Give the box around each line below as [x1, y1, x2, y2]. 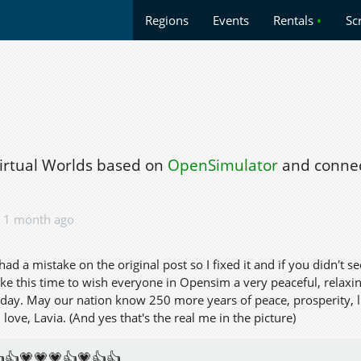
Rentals [273, 12, 317, 28]
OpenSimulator [168, 155, 278, 176]
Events [213, 12, 249, 28]
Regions [145, 12, 189, 28]
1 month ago [3, 210, 74, 227]
